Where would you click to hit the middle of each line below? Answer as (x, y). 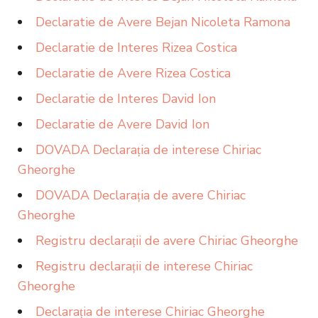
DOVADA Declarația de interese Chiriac (148, 150)
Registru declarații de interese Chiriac (144, 266)
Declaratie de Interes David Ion (126, 99)
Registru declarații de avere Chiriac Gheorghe (167, 241)
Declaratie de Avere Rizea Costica (133, 73)
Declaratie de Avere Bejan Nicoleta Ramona (163, 22)
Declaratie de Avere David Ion (122, 124)
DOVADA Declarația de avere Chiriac (141, 195)
